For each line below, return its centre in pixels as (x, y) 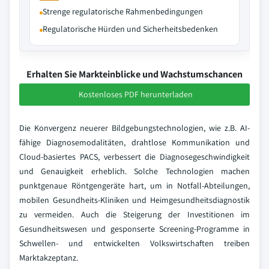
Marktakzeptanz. (49, 258)
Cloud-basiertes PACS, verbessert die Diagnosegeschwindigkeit (134, 157)
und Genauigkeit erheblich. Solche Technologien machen (134, 171)
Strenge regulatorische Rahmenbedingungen (123, 11)
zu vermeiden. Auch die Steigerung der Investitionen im (134, 214)
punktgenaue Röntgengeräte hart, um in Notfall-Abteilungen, (134, 186)
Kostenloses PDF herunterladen (136, 94)
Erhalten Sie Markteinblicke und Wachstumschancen (134, 74)
